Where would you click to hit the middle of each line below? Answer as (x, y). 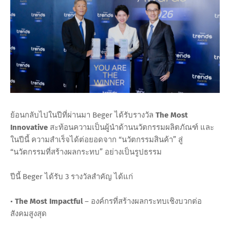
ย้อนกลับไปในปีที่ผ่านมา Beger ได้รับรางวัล (83, 115)
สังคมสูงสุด (28, 214)
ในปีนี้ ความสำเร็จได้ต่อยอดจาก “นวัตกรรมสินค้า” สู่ (97, 140)
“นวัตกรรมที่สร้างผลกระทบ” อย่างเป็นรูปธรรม (86, 152)
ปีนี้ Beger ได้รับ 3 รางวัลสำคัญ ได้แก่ (72, 177)
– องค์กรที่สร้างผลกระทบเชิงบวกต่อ (142, 202)
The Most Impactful (49, 202)
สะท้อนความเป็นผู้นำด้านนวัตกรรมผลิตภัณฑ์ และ (131, 128)
